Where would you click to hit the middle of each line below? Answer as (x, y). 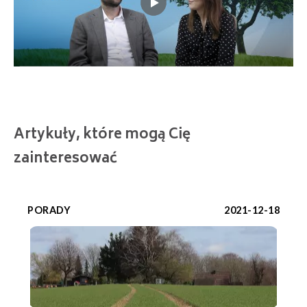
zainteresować (65, 160)
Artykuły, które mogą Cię (102, 136)
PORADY (49, 210)
